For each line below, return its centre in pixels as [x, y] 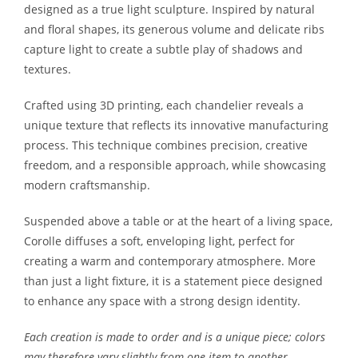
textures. [48, 69]
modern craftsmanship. [87, 185]
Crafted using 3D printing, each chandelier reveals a [164, 105]
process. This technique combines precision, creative [166, 145]
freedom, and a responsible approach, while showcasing [175, 165]
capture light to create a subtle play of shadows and [163, 49]
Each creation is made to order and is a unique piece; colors [175, 337]
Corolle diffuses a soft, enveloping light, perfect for [159, 241]
